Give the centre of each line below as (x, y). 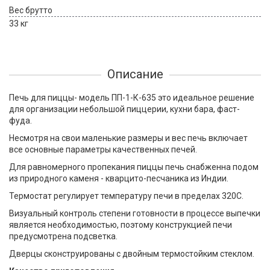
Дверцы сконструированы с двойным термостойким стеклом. (132, 254)
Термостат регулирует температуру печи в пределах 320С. (126, 196)
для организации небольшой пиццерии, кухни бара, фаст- (124, 109)
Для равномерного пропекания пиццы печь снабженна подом (134, 167)
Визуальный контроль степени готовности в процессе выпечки (135, 213)
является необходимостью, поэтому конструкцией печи (121, 225)
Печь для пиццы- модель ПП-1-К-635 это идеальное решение (132, 98)
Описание (135, 74)
